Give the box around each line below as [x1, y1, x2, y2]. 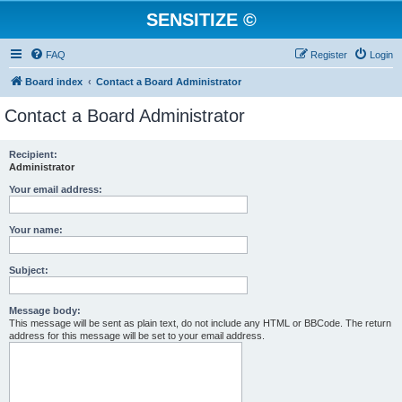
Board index [25, 76, 83, 87]
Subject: [9, 265, 48, 275]
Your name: [9, 224, 63, 235]
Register [310, 49, 347, 60]
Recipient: [9, 149, 57, 160]
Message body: [9, 305, 81, 316]
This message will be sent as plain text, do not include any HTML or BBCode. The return [9, 318, 391, 328]
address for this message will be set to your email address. [9, 330, 265, 341]
